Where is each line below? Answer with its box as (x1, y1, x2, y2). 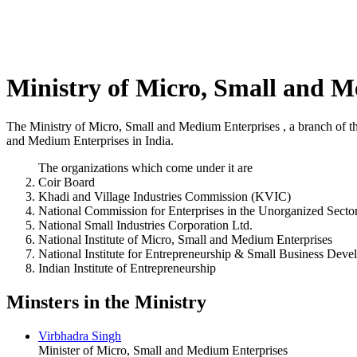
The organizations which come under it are (38, 161, 253, 175)
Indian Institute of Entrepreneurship (38, 261, 216, 276)
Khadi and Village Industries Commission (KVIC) (38, 190, 291, 204)
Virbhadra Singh (38, 329, 121, 343)
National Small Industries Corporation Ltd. (38, 218, 253, 233)
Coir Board (38, 175, 95, 190)
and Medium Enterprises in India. (6, 134, 174, 148)
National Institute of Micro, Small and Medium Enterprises (38, 233, 332, 247)
